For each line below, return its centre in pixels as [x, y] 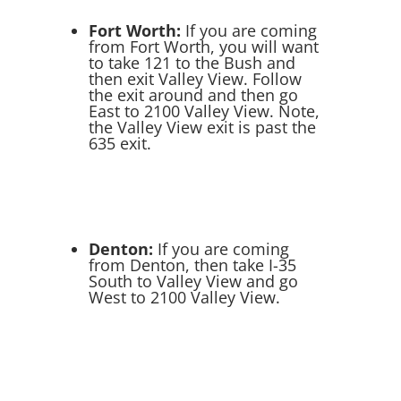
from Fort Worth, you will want [204, 47]
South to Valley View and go [194, 281]
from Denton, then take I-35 [193, 265]
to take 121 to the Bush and [192, 63]
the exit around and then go [194, 95]
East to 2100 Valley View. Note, [205, 111]
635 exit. [120, 143]
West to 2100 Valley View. [185, 297]
